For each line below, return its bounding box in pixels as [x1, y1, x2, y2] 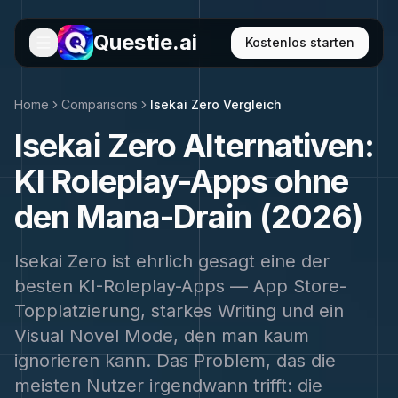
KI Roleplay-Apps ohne [14, 162, 349, 201]
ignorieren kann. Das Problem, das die [14, 350, 336, 371]
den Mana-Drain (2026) [14, 197, 363, 236]
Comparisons [61, 97, 138, 112]
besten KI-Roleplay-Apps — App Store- [14, 275, 346, 297]
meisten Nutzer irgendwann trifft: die [14, 375, 322, 396]
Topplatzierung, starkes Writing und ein [14, 300, 344, 322]
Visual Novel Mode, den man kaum [14, 325, 309, 346]
